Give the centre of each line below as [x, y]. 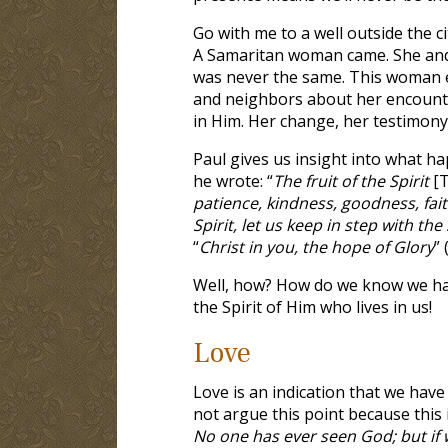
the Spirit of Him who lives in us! [312, 306]
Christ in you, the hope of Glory [316, 246]
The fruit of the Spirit [352, 180]
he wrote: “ [232, 180]
